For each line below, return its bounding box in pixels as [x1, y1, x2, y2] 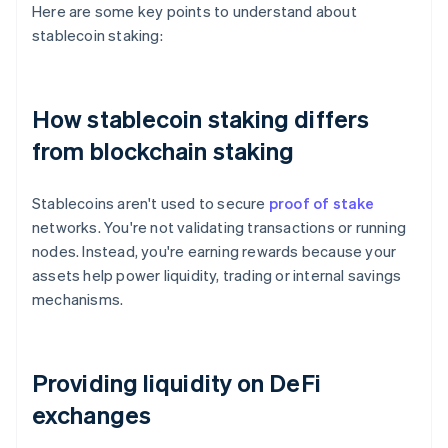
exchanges [32, 399, 151, 431]
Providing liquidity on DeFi [32, 367, 321, 399]
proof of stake [268, 193, 375, 214]
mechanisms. [32, 289, 124, 310]
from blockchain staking [32, 135, 295, 167]
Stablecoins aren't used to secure [32, 193, 269, 214]
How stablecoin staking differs [32, 103, 370, 135]
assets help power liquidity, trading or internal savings [32, 265, 402, 286]
